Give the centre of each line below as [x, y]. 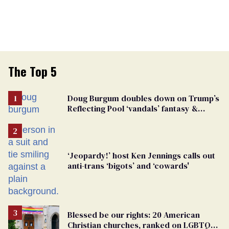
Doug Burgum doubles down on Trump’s [143, 98]
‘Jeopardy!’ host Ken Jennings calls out [141, 156]
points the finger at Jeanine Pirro [129, 119]
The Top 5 [32, 71]
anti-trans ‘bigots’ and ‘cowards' [128, 166]
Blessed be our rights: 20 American [134, 215]
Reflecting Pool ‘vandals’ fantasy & [133, 109]
